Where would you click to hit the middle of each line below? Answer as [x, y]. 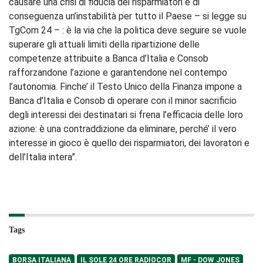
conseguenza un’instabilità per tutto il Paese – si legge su [128, 16]
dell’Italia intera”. [43, 157]
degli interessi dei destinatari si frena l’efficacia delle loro [126, 114]
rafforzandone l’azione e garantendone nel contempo [118, 72]
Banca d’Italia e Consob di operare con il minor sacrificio [123, 100]
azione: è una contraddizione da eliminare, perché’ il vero [123, 129]
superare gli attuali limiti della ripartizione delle [104, 44]
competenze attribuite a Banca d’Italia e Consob [109, 58]
